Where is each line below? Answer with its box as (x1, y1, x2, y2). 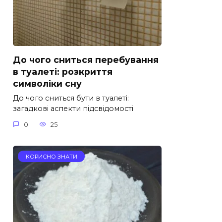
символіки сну (13, 78, 82, 89)
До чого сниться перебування (13, 54, 159, 65)
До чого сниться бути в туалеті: (13, 94, 129, 103)
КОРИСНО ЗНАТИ (25, 153, 77, 160)
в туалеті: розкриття (13, 66, 112, 77)
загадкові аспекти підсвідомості (13, 104, 133, 113)
